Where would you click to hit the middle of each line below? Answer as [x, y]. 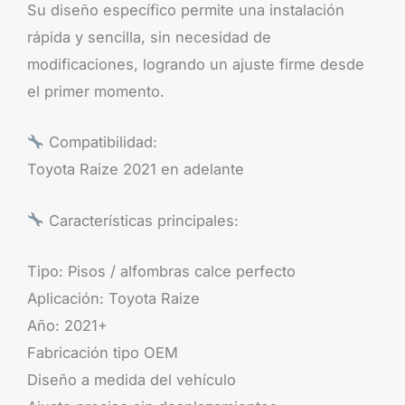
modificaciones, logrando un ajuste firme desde [196, 65]
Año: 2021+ [67, 325]
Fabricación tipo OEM [103, 352]
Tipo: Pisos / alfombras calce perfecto [161, 271]
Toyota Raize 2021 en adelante [136, 170]
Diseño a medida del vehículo [132, 379]
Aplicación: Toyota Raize [113, 298]
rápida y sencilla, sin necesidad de [149, 38]
